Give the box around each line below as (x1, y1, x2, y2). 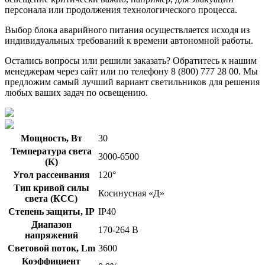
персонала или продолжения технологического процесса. (5, 4, 237, 15)
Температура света (11, 146, 92, 156)
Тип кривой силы (13, 182, 89, 193)
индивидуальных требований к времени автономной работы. (5, 35, 253, 46)
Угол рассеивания (12, 169, 90, 180)
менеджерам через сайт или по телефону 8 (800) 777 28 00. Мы (5, 66, 258, 76)
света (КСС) (25, 193, 77, 203)
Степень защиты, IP (8, 206, 95, 216)
